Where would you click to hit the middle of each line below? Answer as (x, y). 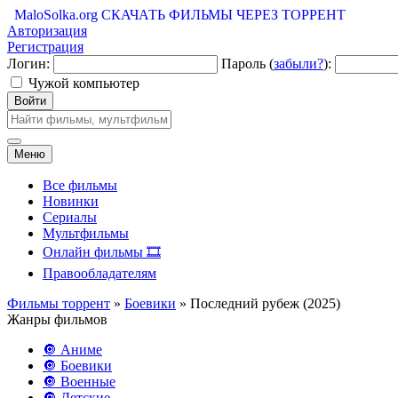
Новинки (71, 201)
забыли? (298, 64)
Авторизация (47, 31)
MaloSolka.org (52, 15)
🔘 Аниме (72, 350)
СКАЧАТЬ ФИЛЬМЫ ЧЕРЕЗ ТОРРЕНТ (223, 15)
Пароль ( (247, 64)
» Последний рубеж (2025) (258, 303)
